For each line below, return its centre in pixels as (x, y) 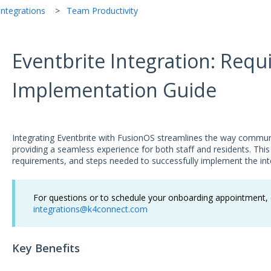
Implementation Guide (114, 90)
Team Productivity (102, 10)
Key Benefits (46, 248)
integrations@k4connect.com (90, 209)
